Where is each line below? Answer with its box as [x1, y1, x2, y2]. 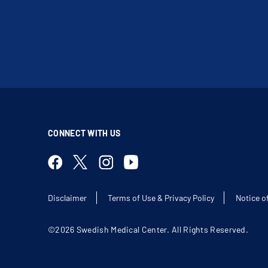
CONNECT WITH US [48, 128, 121, 138]
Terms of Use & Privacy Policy [108, 193, 215, 203]
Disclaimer [48, 193, 87, 203]
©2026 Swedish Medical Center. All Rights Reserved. [48, 224, 248, 234]
